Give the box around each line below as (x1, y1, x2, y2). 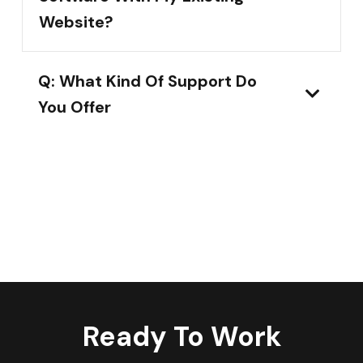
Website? (39, 11, 113, 33)
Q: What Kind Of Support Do (38, 70, 257, 92)
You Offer (38, 96, 111, 118)
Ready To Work (82, 318, 281, 356)
